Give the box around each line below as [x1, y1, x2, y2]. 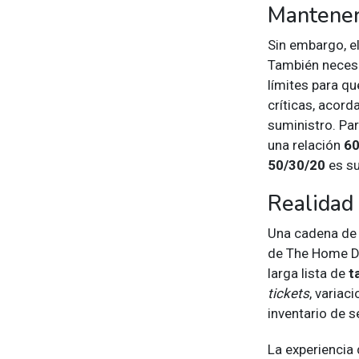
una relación [268, 136, 344, 153]
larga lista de [268, 264, 349, 281]
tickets [268, 284, 309, 301]
